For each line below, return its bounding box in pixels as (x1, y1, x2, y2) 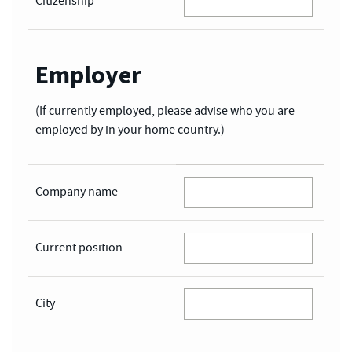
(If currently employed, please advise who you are (35, 102, 295, 119)
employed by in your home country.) (35, 121, 225, 138)
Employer (35, 58, 141, 90)
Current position (35, 239, 123, 256)
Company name (35, 183, 118, 200)
